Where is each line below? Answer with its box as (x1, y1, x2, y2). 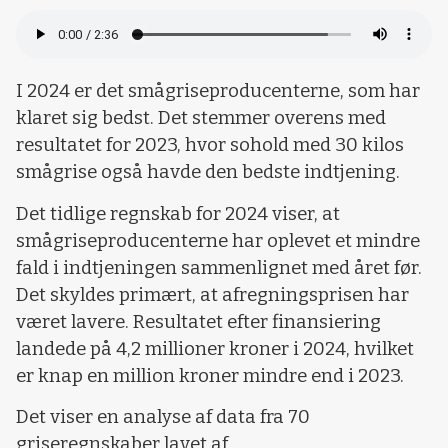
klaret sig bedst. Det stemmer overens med (16, 107, 386, 130)
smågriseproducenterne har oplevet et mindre (16, 229, 420, 252)
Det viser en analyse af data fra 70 (16, 405, 310, 428)
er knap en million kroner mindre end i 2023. (16, 364, 404, 387)
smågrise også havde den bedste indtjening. (16, 161, 400, 184)
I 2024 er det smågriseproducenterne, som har (16, 80, 420, 103)
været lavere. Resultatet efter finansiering (16, 310, 381, 333)
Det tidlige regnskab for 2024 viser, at (16, 202, 340, 225)
